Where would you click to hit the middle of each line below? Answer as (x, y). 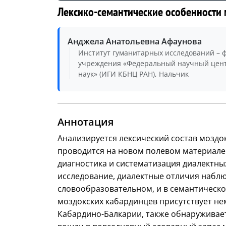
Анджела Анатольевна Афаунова (135, 42)
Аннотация (86, 122)
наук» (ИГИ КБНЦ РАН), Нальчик (133, 74)
